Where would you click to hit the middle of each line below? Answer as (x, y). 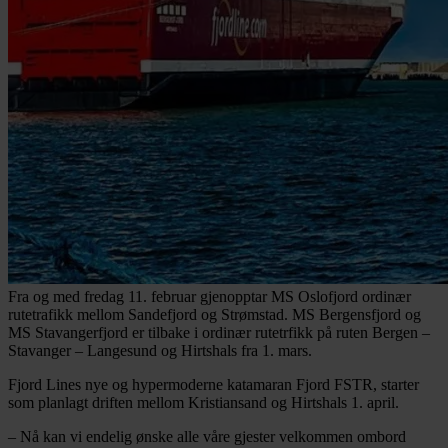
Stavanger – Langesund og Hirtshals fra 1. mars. (160, 350)
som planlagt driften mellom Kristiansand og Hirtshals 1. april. (203, 402)
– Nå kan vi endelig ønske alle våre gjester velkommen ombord (207, 436)
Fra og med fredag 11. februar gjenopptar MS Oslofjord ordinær (209, 296)
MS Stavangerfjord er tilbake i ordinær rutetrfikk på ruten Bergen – (219, 332)
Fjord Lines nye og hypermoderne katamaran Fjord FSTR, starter (213, 384)
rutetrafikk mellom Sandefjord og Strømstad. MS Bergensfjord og (214, 314)
